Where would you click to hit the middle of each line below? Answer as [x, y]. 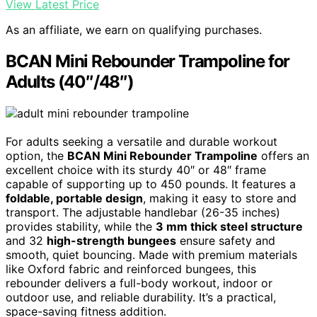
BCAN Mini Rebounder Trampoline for [148, 61]
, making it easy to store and [220, 198]
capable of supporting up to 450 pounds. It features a [151, 184]
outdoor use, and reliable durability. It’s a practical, [141, 297]
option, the [36, 155]
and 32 [26, 240]
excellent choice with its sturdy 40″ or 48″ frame [136, 169]
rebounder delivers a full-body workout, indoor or [139, 283]
